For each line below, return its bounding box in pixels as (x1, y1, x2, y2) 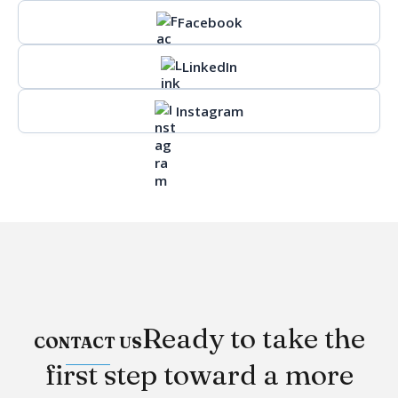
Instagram (176, 102, 243, 120)
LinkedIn (182, 58, 237, 76)
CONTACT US (33, 333, 142, 352)
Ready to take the (141, 321, 365, 355)
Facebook (177, 13, 243, 31)
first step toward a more (44, 357, 354, 392)
